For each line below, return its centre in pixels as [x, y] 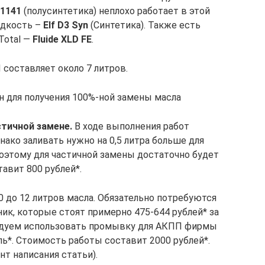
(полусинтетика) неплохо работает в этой [116, 11]
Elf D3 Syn [66, 25]
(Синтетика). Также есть [144, 25]
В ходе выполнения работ [131, 126]
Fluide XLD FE [62, 39]
